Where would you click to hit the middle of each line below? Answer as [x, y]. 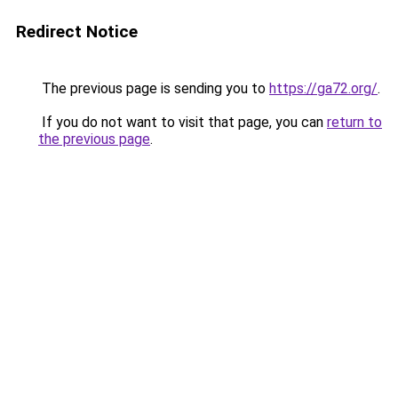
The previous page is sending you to [154, 88]
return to [354, 122]
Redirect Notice [77, 32]
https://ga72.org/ [323, 88]
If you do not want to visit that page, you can [183, 122]
